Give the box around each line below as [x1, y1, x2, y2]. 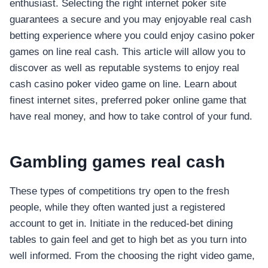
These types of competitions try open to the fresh [10, 185, 229, 197]
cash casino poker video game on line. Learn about [10, 78, 237, 90]
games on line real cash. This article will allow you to [10, 46, 245, 58]
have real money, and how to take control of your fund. [10, 111, 252, 123]
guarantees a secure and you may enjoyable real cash [10, 14, 251, 26]
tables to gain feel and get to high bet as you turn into [10, 234, 246, 246]
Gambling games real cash [10, 153, 225, 172]
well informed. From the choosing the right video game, [10, 250, 255, 262]
